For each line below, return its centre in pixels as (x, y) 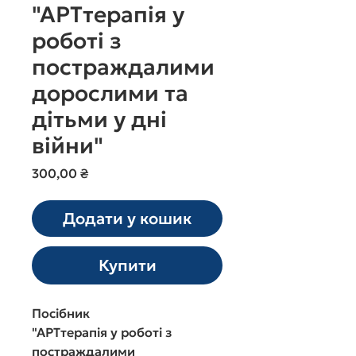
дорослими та (110, 93)
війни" (68, 145)
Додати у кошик (127, 218)
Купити (127, 265)
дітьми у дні (99, 119)
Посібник (61, 313)
